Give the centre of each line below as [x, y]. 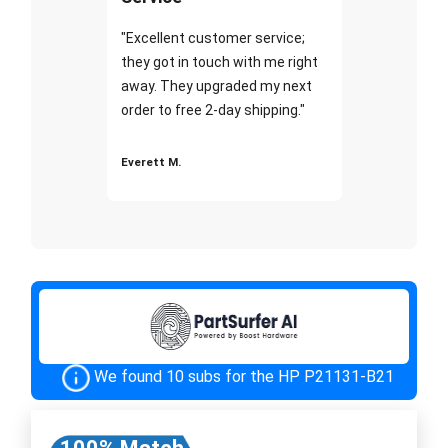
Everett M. [150, 161]
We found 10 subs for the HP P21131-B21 [244, 376]
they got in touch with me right [219, 61]
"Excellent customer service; [212, 37]
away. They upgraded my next [216, 85]
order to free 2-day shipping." [212, 109]
